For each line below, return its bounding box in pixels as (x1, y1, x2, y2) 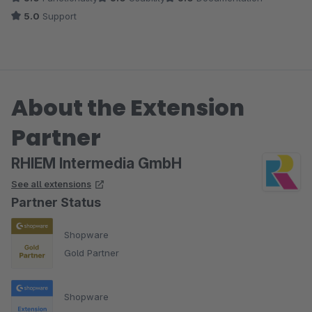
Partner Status (11, 195, 101, 210)
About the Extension (11, 92, 244, 124)
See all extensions (11, 178, 91, 190)
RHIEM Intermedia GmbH (11, 155, 182, 173)
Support (40, 10, 77, 22)
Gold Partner (64, 247, 119, 258)
